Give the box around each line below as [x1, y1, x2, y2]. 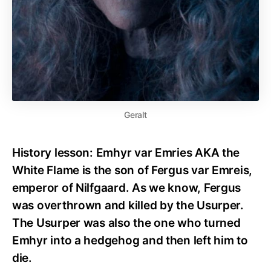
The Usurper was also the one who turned [12, 215, 241, 230]
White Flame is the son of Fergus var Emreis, [12, 163, 253, 177]
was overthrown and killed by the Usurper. [12, 198, 244, 212]
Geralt [124, 109, 147, 120]
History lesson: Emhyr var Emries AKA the [12, 145, 240, 160]
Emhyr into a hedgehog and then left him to [12, 233, 248, 247]
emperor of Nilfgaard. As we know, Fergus [12, 180, 241, 195]
